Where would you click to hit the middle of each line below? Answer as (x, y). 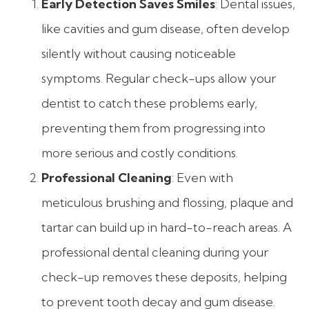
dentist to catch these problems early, (149, 103)
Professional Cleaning (107, 178)
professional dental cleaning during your (155, 252)
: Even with (202, 178)
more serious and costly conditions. (140, 153)
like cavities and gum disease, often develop (166, 29)
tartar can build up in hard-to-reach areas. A (167, 228)
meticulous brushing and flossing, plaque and (167, 203)
